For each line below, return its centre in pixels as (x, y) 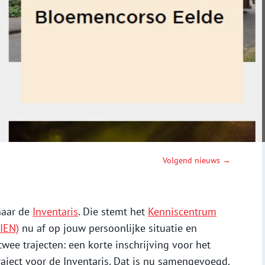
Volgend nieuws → (197, 161)
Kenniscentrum (182, 212)
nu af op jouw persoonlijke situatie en (108, 228)
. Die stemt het (113, 212)
